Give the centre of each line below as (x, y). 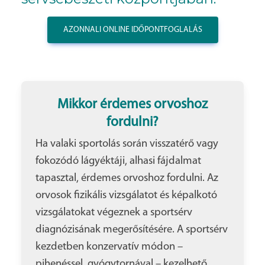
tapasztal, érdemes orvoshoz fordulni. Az (127, 179)
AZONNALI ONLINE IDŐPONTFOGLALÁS (132, 30)
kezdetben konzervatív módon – (109, 247)
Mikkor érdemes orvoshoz (132, 105)
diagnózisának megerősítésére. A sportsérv (132, 230)
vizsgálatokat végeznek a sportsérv (114, 213)
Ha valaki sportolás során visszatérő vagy (127, 144)
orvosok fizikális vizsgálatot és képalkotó (126, 196)
